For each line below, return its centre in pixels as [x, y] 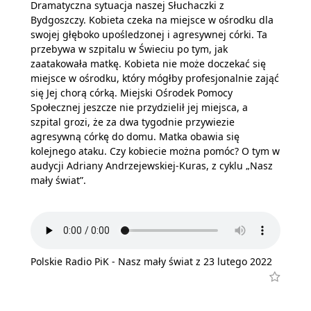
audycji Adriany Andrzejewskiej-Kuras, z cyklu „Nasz [152, 166]
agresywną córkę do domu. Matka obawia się [135, 136]
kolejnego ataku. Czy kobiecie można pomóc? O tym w [155, 151]
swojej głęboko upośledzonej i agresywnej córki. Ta [149, 34]
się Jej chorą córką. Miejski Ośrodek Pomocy [132, 93]
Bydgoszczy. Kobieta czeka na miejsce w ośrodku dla [152, 20]
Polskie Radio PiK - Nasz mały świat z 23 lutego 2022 [151, 261]
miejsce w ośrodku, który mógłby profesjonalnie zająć [155, 78]
